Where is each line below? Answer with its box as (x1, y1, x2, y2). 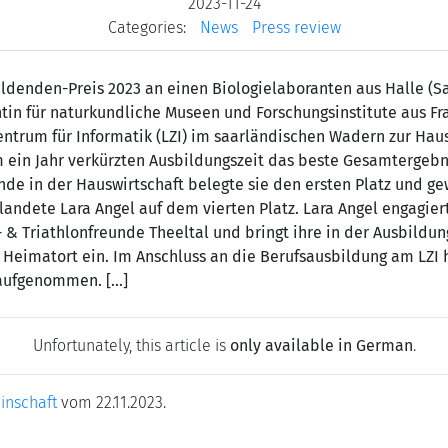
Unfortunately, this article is (32, 335, 230, 355)
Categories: (107, 17, 186, 37)
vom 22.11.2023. (57, 392, 166, 412)
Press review (251, 17, 341, 37)
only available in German (229, 335, 413, 355)
